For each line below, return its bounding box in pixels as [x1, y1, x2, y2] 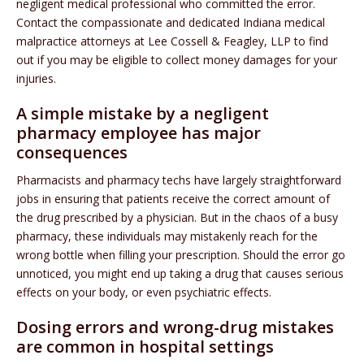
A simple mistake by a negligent [16, 102, 269, 125]
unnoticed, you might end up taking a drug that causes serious [16, 266, 344, 282]
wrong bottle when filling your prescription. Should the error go [16, 247, 345, 263]
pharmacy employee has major [16, 122, 261, 145]
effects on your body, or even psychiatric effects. [16, 284, 271, 301]
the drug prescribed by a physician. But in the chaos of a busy [16, 210, 338, 226]
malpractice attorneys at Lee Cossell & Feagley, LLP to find [16, 33, 328, 50]
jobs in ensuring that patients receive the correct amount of [16, 191, 330, 207]
